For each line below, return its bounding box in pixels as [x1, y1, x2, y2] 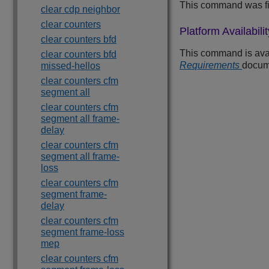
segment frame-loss [41, 227, 124, 237]
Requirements [180, 60, 242, 71]
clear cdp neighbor [41, 4, 120, 14]
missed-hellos [41, 61, 100, 71]
